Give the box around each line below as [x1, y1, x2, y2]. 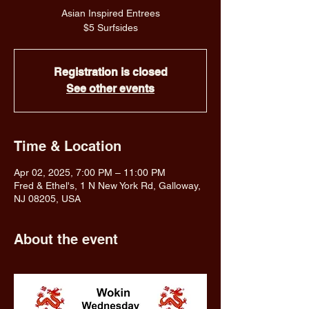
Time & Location [14, 138, 121, 154]
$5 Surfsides [83, 22, 138, 33]
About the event [14, 231, 118, 248]
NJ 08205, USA [14, 193, 81, 204]
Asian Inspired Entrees [61, 8, 160, 19]
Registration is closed [53, 66, 168, 79]
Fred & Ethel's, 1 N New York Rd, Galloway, [14, 180, 201, 191]
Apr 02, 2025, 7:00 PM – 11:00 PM [14, 167, 166, 178]
